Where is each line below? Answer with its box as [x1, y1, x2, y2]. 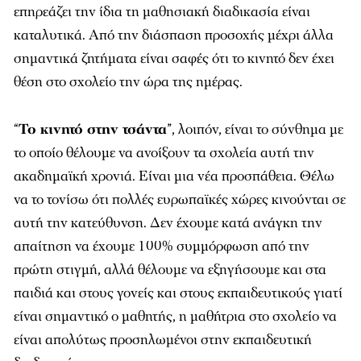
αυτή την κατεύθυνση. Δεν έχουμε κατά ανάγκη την [14, 214, 322, 232]
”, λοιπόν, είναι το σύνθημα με [167, 120, 343, 139]
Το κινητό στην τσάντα [19, 120, 167, 139]
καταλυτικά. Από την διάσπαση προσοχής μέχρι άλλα [14, 26, 334, 44]
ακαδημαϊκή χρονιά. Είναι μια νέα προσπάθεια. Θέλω [14, 167, 334, 185]
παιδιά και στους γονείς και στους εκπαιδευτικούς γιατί [14, 284, 342, 302]
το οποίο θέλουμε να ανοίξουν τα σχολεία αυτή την [14, 143, 314, 162]
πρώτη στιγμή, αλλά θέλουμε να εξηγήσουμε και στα [14, 260, 326, 279]
